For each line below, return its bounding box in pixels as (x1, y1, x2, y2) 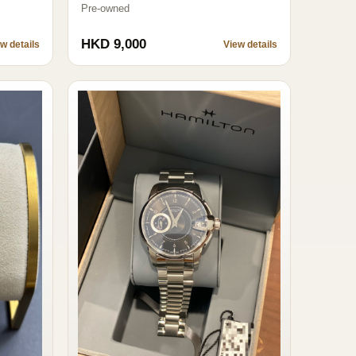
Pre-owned (80, 2, 130, 15)
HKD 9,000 (80, 36, 146, 52)
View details (223, 38, 277, 50)
